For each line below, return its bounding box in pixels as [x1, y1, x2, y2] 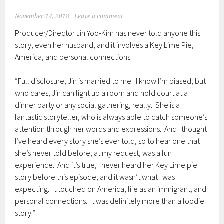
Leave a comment [74, 13, 123, 20]
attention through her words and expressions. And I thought [15, 124, 207, 134]
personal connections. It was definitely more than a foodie [15, 196, 205, 206]
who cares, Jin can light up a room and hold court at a [15, 88, 188, 98]
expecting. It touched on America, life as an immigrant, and [15, 184, 207, 194]
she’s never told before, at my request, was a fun [15, 148, 172, 158]
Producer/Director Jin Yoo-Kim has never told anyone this [15, 28, 201, 38]
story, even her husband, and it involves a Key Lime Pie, [15, 40, 194, 50]
